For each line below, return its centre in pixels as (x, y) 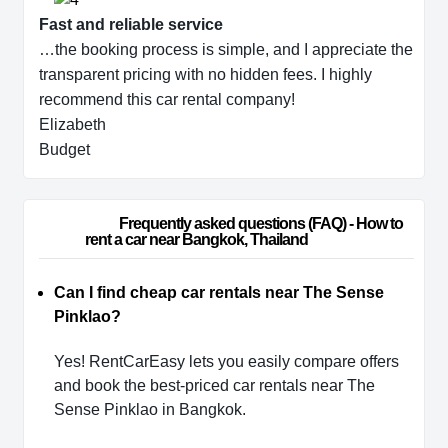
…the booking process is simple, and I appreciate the (226, 50)
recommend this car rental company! (167, 100)
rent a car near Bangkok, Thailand (226, 240)
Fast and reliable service (131, 25)
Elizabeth (72, 125)
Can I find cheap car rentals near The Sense (219, 292)
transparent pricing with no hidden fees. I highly (205, 75)
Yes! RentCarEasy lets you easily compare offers (226, 361)
